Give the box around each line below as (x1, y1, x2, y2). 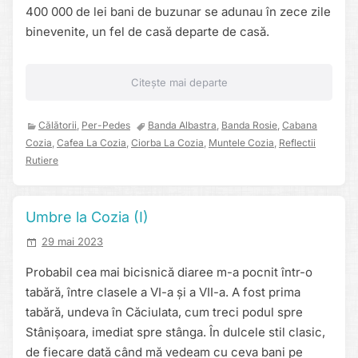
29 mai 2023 (42, 235, 103, 249)
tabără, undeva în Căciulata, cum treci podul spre (26, 304, 303, 320)
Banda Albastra (148, 119, 217, 132)
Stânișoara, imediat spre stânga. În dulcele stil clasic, (26, 324, 325, 340)
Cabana (282, 119, 317, 132)
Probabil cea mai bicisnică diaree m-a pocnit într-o (26, 264, 312, 280)
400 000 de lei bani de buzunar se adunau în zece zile (26, 4, 331, 20)
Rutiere (26, 154, 58, 167)
